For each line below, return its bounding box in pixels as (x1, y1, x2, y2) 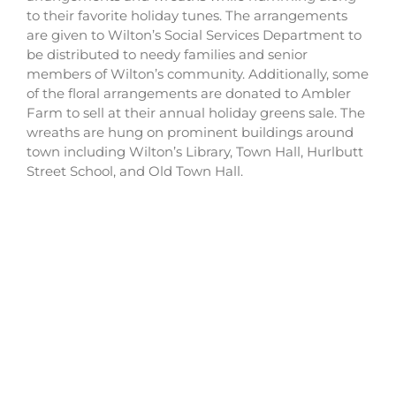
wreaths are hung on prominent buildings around (27, 124, 354, 141)
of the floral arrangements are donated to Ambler (27, 85, 351, 102)
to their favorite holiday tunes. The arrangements (27, 7, 347, 24)
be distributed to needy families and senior (27, 46, 308, 63)
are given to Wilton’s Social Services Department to (27, 27, 362, 43)
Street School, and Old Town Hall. (27, 163, 243, 179)
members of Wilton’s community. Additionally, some (27, 65, 369, 82)
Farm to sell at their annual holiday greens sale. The (27, 104, 365, 121)
